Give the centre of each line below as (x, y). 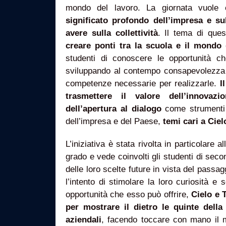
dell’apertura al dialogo (116, 109)
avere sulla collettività (112, 33)
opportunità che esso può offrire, (129, 194)
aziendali (83, 220)
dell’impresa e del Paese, (114, 121)
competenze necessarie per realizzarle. (143, 83)
